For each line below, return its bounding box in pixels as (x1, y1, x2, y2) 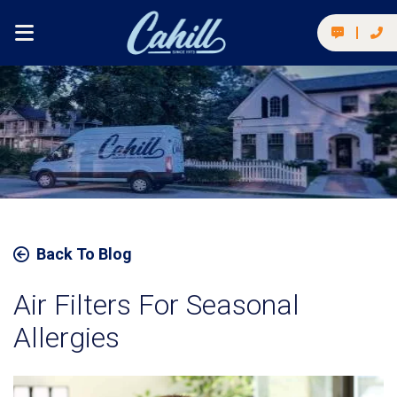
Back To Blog (36, 245, 132, 263)
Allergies (13, 321, 120, 354)
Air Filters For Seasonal (13, 288, 300, 322)
